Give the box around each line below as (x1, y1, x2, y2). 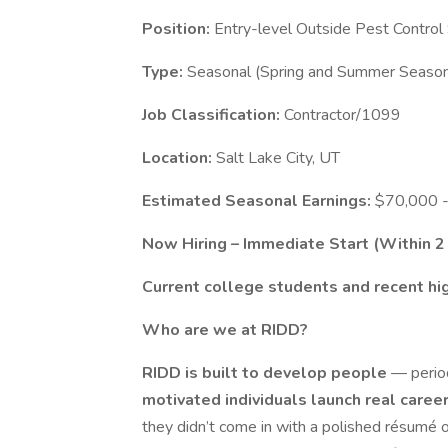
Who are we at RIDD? (142, 319, 308, 341)
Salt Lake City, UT (216, 147, 340, 169)
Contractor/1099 (284, 104, 401, 126)
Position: (142, 18, 214, 40)
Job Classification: (142, 104, 284, 126)
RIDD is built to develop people (142, 362, 391, 384)
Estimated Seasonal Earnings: (142, 190, 375, 212)
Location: (142, 147, 216, 169)
